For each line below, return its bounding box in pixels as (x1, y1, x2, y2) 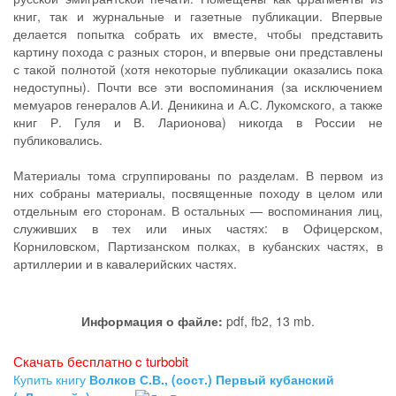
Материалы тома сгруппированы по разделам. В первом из (13, 166, 383, 184)
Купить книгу (13, 370, 89, 388)
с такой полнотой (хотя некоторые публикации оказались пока (13, 60, 383, 78)
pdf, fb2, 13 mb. (223, 312, 315, 330)
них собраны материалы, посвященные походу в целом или (13, 184, 383, 202)
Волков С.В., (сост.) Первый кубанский (89, 370, 334, 388)
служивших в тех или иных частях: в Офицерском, (13, 219, 383, 237)
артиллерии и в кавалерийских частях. (13, 255, 237, 272)
